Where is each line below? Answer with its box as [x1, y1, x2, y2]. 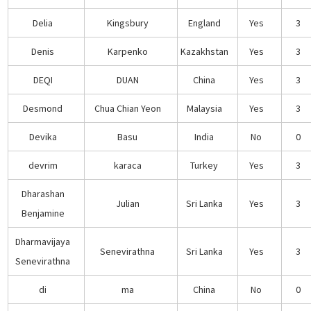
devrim [28, 158, 58, 171]
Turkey [190, 158, 219, 171]
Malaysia [186, 101, 222, 115]
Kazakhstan [180, 44, 228, 58]
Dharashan [21, 187, 65, 200]
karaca [113, 158, 142, 171]
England [187, 16, 221, 29]
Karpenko [107, 44, 148, 58]
